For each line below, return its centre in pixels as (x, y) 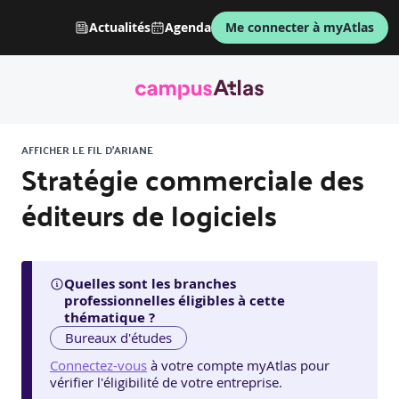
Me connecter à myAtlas (300, 27)
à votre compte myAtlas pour (240, 366)
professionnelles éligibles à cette (175, 301)
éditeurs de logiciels (149, 215)
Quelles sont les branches (150, 284)
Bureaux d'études (119, 338)
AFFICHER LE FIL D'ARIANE (87, 150)
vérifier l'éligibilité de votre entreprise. (166, 383)
